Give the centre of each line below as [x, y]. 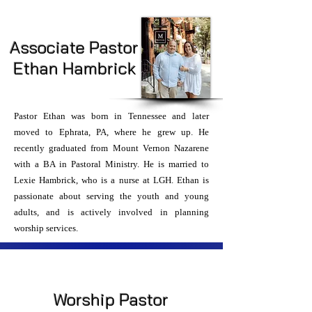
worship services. [47, 228]
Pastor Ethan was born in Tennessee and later [111, 116]
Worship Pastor [111, 299]
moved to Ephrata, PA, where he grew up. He [111, 132]
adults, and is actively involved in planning [111, 212]
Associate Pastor [74, 47]
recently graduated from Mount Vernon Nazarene [111, 148]
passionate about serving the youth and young [111, 196]
